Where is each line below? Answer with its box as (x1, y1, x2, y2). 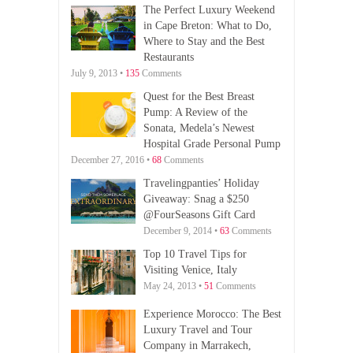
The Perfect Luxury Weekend (143, 3, 275, 16)
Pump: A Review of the (143, 106, 247, 118)
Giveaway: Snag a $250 (143, 192, 249, 205)
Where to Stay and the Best (143, 35, 265, 47)
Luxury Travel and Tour (143, 323, 252, 336)
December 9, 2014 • (143, 225, 220, 236)
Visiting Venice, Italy (143, 263, 237, 276)
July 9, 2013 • (70, 67, 125, 79)
